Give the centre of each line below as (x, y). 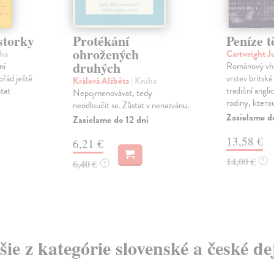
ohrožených (106, 54)
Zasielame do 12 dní (110, 120)
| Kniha (143, 80)
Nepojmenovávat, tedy (112, 93)
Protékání (101, 40)
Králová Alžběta (102, 80)
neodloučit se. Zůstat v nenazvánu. (131, 105)
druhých (96, 67)
